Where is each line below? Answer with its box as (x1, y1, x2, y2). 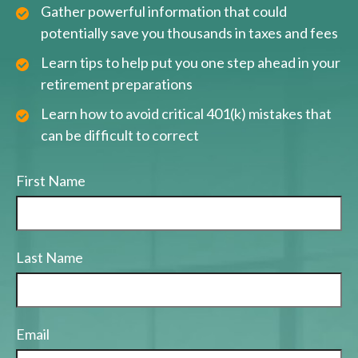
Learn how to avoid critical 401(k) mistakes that (41, 105, 332, 123)
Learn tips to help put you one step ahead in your (41, 54, 340, 72)
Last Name (16, 249, 83, 267)
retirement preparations (41, 75, 193, 93)
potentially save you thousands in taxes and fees (41, 24, 338, 42)
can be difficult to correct (41, 126, 199, 145)
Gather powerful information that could (41, 2, 287, 21)
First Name (16, 172, 86, 190)
